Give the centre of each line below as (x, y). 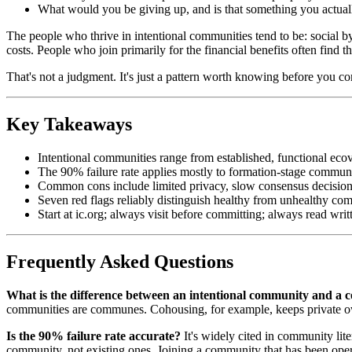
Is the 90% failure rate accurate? (93, 335)
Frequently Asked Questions (120, 261)
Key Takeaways (69, 125)
